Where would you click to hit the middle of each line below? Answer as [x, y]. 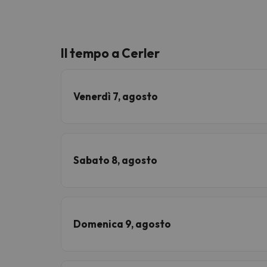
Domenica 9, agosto [122, 223]
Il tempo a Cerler [110, 53]
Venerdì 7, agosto [116, 96]
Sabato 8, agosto [115, 160]
